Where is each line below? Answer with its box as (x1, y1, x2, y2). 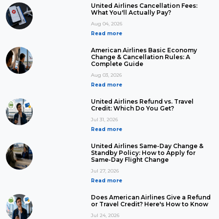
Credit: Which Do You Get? (91, 105, 174, 112)
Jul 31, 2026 (91, 116, 118, 123)
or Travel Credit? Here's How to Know (91, 200, 208, 208)
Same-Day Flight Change (91, 156, 169, 164)
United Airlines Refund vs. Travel (91, 98, 194, 106)
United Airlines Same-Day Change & (91, 142, 203, 150)
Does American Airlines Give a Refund (91, 194, 211, 201)
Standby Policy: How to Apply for (91, 149, 196, 157)
